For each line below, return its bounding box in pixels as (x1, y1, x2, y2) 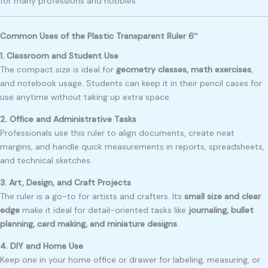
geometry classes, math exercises (116, 64, 251, 75)
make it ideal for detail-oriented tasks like (20, 205, 188, 216)
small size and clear (184, 191, 261, 202)
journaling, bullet (188, 205, 254, 216)
